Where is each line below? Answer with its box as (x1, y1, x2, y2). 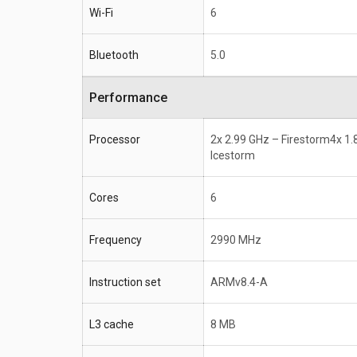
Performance (97, 90, 167, 106)
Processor (89, 133, 140, 147)
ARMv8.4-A (210, 276, 268, 289)
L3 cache (89, 318, 134, 331)
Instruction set (89, 276, 161, 289)
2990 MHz (210, 233, 261, 247)
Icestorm (210, 149, 255, 163)
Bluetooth (89, 49, 139, 62)
